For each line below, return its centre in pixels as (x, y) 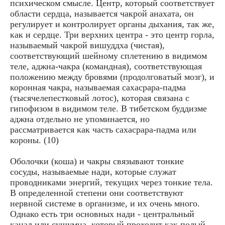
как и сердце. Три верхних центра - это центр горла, (112, 34)
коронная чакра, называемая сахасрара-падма (98, 87)
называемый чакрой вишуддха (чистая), (87, 45)
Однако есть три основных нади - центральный (102, 214)
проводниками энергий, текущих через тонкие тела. (111, 182)
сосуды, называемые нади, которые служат (93, 172)
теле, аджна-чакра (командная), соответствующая (106, 66)
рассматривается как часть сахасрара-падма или (103, 129)
